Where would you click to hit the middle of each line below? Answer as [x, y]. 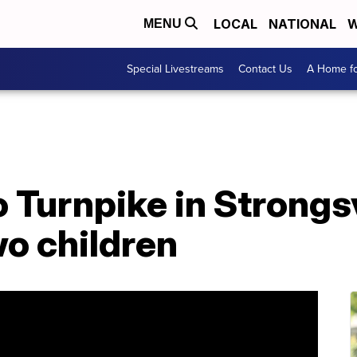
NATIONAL [302, 24]
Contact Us [265, 69]
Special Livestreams [175, 69]
